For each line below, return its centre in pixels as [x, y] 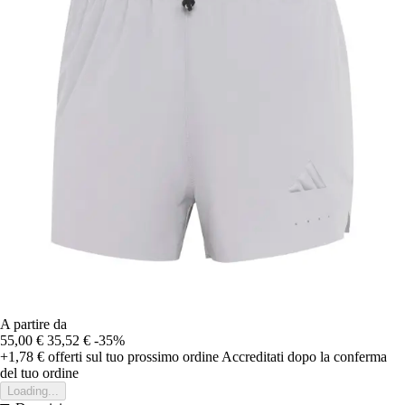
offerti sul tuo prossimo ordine [132, 356]
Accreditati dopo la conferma [304, 356]
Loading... [33, 391]
